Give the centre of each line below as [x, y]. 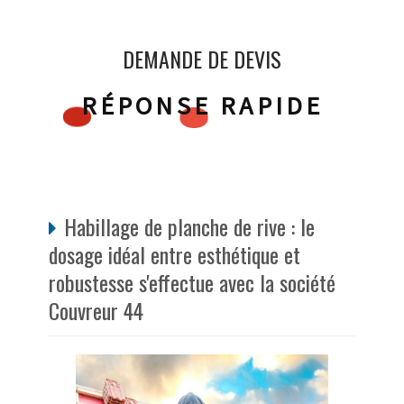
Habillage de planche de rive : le [189, 227]
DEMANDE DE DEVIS [202, 59]
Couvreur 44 [96, 311]
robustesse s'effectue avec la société [192, 283]
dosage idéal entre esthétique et [174, 255]
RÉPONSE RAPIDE [202, 106]
